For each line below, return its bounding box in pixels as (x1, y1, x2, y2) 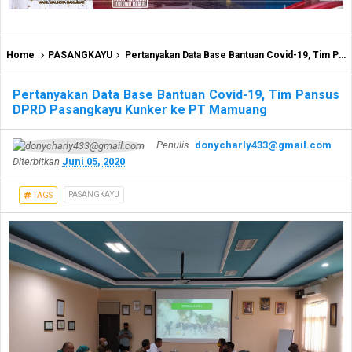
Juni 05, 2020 (62, 155, 125, 167)
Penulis (150, 139, 195, 152)
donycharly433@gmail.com (195, 139, 332, 152)
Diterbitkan (13, 155, 62, 167)
